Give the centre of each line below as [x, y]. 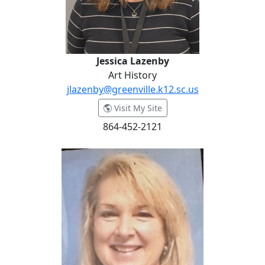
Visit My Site [137, 108]
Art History [132, 75]
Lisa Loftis [29, 150]
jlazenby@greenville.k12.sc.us [132, 89]
